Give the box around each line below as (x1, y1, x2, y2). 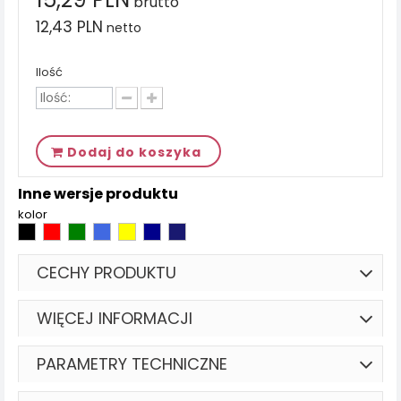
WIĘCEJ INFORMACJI (37, 306, 192, 329)
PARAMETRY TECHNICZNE (37, 352, 227, 375)
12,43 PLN (36, 15, 103, 38)
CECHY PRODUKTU (37, 260, 176, 284)
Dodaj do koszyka (67, 142, 201, 161)
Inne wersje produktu (18, 183, 178, 204)
